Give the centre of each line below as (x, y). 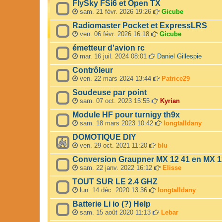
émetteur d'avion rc (109, 48)
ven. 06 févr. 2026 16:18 (114, 34)
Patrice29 (176, 79)
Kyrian (170, 101)
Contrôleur (93, 70)
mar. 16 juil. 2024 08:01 (113, 56)
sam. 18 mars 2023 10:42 (116, 123)
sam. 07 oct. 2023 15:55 (115, 101)
